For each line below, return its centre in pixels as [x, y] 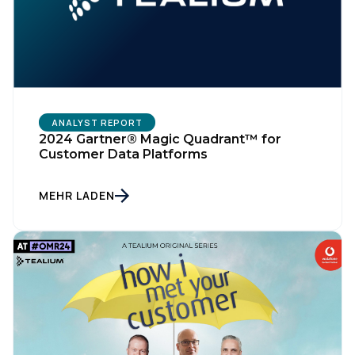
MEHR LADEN [77, 196]
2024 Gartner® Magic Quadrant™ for [160, 139]
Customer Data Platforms [123, 155]
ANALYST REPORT [97, 123]
